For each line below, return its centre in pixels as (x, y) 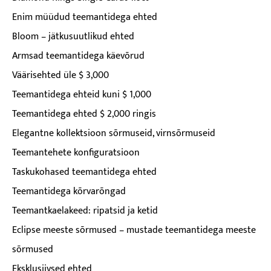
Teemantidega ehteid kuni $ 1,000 (82, 95)
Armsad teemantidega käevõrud (78, 56)
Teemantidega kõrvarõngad (69, 191)
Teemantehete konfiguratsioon (76, 153)
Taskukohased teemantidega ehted (84, 172)
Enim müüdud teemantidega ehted (85, 17)
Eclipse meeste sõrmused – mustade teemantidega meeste (134, 230)
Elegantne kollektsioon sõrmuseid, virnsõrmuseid (114, 133)
